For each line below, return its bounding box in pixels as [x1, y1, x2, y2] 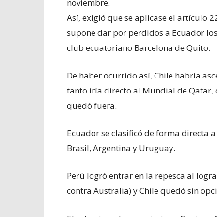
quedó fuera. [67, 99, 117, 111]
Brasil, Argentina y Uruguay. [67, 142, 175, 154]
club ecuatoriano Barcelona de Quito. [67, 42, 210, 53]
